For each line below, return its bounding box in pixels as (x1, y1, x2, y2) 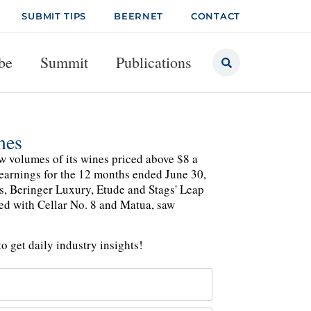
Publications (116, 52, 192, 72)
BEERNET (114, 10, 164, 22)
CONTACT (191, 10, 240, 22)
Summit (40, 52, 88, 72)
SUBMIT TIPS (22, 10, 87, 22)
